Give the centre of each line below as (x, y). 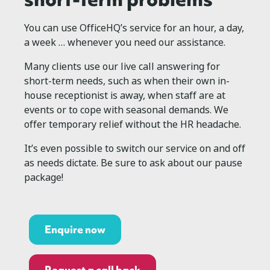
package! (44, 178)
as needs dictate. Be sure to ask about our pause (133, 163)
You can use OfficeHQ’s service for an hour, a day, (134, 28)
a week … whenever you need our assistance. (125, 43)
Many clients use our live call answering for (122, 67)
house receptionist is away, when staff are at (125, 96)
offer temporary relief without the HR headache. (133, 125)
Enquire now (75, 230)
